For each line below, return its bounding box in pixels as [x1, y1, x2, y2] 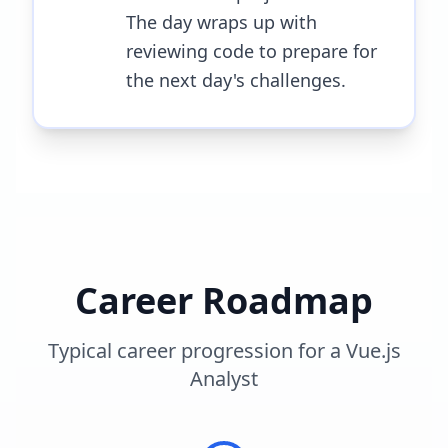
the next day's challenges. [126, 67, 346, 92]
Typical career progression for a [47, 336, 346, 364]
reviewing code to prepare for [126, 38, 377, 63]
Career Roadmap [75, 275, 373, 325]
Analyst [190, 364, 258, 392]
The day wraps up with [126, 9, 317, 34]
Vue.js [345, 336, 401, 364]
